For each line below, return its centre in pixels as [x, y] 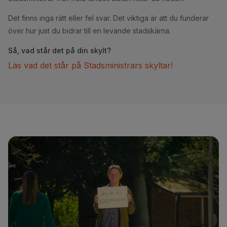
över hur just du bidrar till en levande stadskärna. [89, 30]
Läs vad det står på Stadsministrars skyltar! [90, 65]
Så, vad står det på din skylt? [60, 51]
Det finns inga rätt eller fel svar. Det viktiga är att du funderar [108, 18]
